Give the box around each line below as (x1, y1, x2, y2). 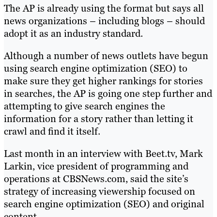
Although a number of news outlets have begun (4, 49, 208, 62)
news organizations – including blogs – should (4, 14, 205, 27)
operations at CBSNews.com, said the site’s (4, 172, 188, 185)
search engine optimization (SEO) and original (4, 197, 204, 210)
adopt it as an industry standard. (4, 27, 143, 40)
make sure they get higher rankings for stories (4, 74, 203, 87)
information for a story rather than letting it (4, 112, 193, 125)
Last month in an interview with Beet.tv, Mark (4, 147, 203, 160)
